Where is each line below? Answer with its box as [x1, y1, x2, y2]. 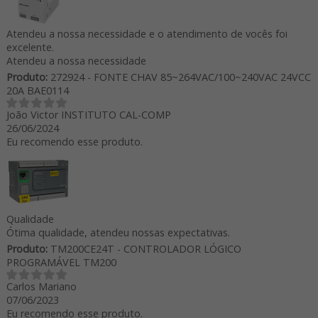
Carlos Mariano [6, 279, 77, 293]
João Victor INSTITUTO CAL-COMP [6, 107, 171, 121]
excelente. [6, 40, 54, 54]
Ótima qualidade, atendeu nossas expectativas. [6, 225, 230, 239]
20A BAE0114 [6, 83, 69, 97]
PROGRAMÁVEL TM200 [6, 255, 116, 269]
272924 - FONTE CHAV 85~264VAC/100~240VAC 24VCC [47, 70, 311, 84]
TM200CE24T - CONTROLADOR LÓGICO [47, 241, 241, 256]
